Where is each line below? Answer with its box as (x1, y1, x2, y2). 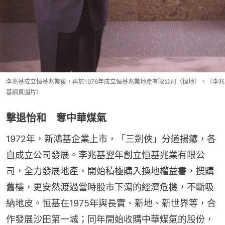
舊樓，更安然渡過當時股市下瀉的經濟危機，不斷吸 (6, 182, 214, 193)
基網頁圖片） (6, 88, 42, 96)
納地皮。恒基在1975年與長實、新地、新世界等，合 (6, 198, 216, 209)
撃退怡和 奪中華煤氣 (6, 112, 106, 125)
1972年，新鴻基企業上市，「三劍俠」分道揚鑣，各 (6, 134, 216, 145)
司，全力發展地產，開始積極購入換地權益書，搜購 (6, 166, 214, 177)
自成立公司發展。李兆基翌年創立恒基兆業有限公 (6, 150, 205, 161)
